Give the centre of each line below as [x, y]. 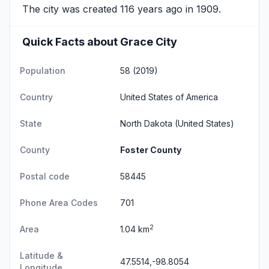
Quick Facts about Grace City [100, 42]
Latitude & [41, 255]
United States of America [169, 97]
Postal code [45, 176]
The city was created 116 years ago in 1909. [122, 9]
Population [43, 71]
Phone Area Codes [59, 203]
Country [36, 97]
